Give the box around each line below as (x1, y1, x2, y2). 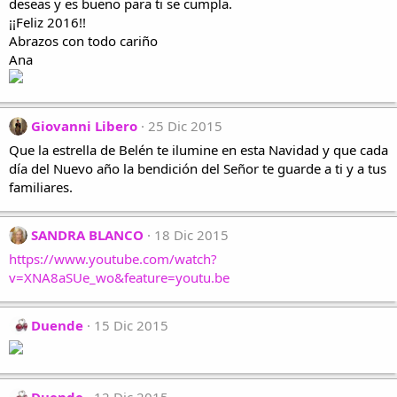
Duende (31, 316, 83, 334)
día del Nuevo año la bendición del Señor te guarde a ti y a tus (9, 160, 386, 177)
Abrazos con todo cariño (9, 32, 158, 50)
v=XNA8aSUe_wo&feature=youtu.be (9, 269, 230, 286)
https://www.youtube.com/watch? (9, 250, 217, 268)
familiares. (9, 178, 73, 196)
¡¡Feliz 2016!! (9, 13, 86, 31)
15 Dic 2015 (94, 316, 168, 334)
